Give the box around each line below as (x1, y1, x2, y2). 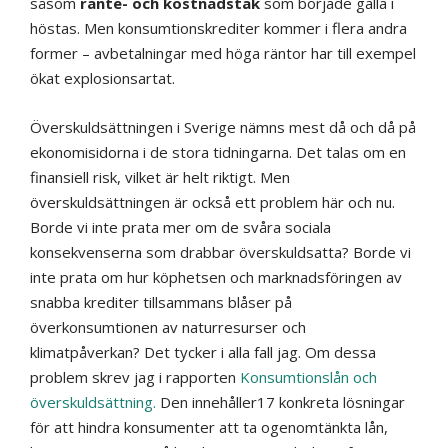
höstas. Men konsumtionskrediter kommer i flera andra (30, 18, 407, 39)
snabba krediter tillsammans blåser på (30, 292, 292, 313)
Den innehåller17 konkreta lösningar (156, 392, 405, 413)
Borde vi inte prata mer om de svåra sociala (30, 217, 331, 238)
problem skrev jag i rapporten (30, 367, 240, 388)
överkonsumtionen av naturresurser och (30, 317, 306, 338)
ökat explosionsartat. (30, 68, 179, 89)
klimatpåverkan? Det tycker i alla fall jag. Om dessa (30, 342, 376, 363)
